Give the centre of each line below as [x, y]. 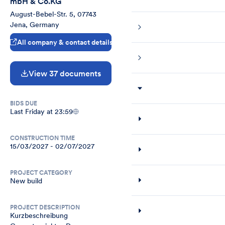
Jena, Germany [35, 24]
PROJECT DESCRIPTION [45, 207]
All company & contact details [65, 42]
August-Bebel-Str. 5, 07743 [53, 14]
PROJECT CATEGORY [41, 172]
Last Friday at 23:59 [41, 111]
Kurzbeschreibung [39, 215]
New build [26, 181]
